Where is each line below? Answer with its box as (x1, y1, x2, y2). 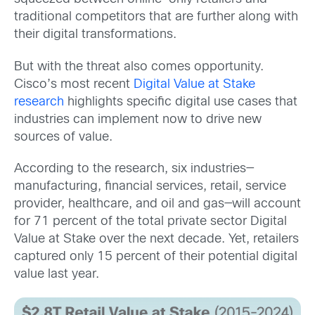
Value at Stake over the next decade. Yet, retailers (14, 233, 299, 245)
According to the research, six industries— (14, 162, 254, 175)
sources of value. (14, 131, 112, 143)
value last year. (14, 268, 99, 281)
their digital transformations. (14, 29, 176, 41)
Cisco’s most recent (14, 78, 134, 91)
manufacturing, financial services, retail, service (14, 180, 286, 193)
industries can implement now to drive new (14, 113, 262, 126)
